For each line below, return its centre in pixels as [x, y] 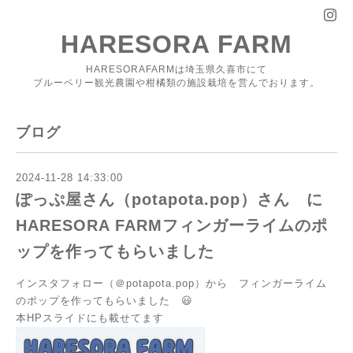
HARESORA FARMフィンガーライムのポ [172, 226]
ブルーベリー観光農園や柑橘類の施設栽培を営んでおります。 [176, 83]
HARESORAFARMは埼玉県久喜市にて [176, 69]
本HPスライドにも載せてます [90, 318]
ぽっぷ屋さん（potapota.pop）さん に [169, 200]
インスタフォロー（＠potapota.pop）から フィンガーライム [171, 283]
